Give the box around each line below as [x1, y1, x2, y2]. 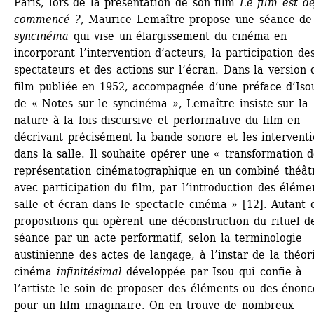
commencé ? [14, 12, 81, 26]
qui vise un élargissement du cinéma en [69, 29, 287, 43]
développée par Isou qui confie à [121, 264, 303, 278]
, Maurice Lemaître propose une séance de [80, 12, 313, 26]
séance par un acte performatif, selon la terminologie [14, 231, 303, 245]
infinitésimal [56, 264, 122, 278]
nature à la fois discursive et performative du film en [14, 113, 301, 127]
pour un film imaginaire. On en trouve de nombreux [14, 298, 294, 312]
